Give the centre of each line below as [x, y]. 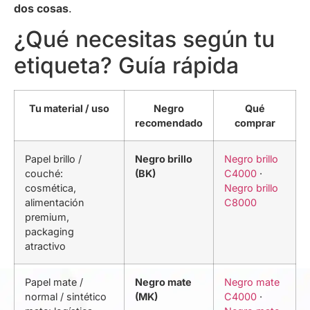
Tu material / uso [69, 109]
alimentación [55, 203]
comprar [255, 123]
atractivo [45, 246]
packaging [49, 232]
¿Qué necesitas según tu [144, 39]
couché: [44, 174]
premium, [47, 217]
